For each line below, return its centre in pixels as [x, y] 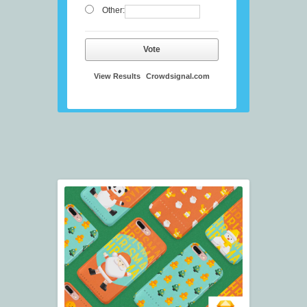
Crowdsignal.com [178, 76]
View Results [117, 76]
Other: [113, 11]
